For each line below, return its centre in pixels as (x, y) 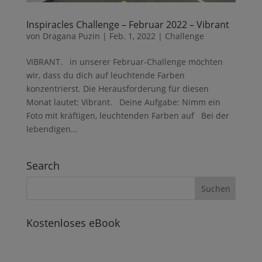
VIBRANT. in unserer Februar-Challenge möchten (124, 61)
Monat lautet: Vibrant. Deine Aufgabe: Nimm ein (123, 102)
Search (43, 165)
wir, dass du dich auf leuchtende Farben (105, 75)
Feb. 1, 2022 (132, 36)
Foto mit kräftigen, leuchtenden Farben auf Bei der (127, 115)
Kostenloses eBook (73, 223)
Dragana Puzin (71, 36)
